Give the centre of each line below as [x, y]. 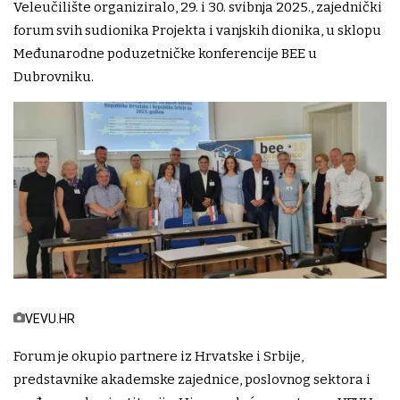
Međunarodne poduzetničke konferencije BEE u [165, 54]
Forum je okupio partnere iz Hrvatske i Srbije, [158, 357]
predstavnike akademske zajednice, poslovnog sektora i [192, 380]
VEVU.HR [50, 319]
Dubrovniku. [54, 77]
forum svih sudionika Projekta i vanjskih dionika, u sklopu [197, 31]
